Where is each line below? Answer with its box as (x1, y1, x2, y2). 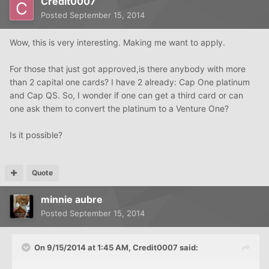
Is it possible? (10, 130, 62, 141)
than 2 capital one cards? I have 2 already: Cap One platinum (10, 77, 250, 88)
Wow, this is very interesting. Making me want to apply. (10, 37, 225, 48)
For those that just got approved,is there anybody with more (10, 64, 246, 74)
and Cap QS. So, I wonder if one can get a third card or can (10, 90, 243, 101)
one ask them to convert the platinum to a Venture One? (10, 103, 229, 114)
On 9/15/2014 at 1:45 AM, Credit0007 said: (34, 243, 198, 253)
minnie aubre (41, 193, 103, 206)
